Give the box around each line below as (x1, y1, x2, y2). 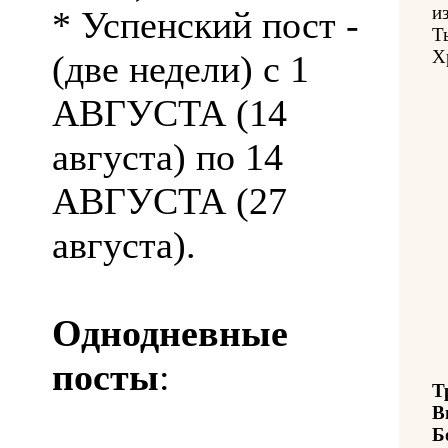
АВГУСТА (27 (52, 179, 287, 222)
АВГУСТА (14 (52, 91, 287, 134)
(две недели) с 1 (52, 47, 309, 90)
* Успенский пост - (52, 3, 359, 46)
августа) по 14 (52, 135, 283, 178)
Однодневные (52, 311, 288, 354)
